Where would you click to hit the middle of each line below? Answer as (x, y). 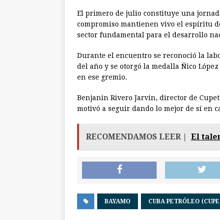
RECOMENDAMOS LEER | (137, 137)
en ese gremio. (102, 77)
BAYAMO (118, 202)
